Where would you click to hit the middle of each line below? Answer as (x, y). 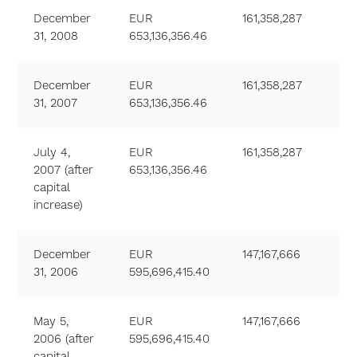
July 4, (52, 153)
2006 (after (64, 339)
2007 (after (64, 170)
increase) (59, 205)
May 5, (51, 322)
